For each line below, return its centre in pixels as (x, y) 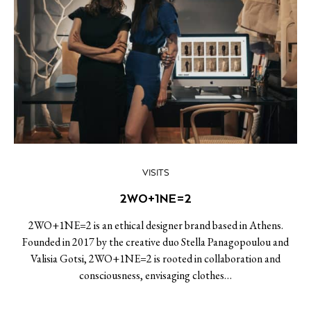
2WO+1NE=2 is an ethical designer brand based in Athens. (155, 225)
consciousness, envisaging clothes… (155, 275)
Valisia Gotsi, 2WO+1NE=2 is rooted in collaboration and (155, 259)
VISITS (155, 173)
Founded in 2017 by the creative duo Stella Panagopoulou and (155, 242)
